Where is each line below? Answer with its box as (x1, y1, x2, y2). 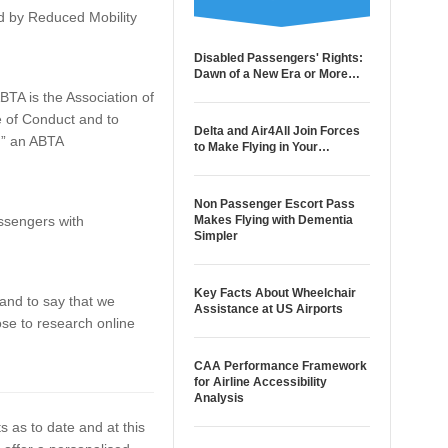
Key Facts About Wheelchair (193, 286, 356, 300)
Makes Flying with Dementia (193, 213, 353, 227)
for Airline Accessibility (193, 375, 327, 389)
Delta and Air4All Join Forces (193, 124, 360, 138)
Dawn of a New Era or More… (193, 67, 360, 81)
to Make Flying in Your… (193, 140, 330, 154)
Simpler (193, 229, 238, 243)
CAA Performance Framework (193, 359, 367, 373)
